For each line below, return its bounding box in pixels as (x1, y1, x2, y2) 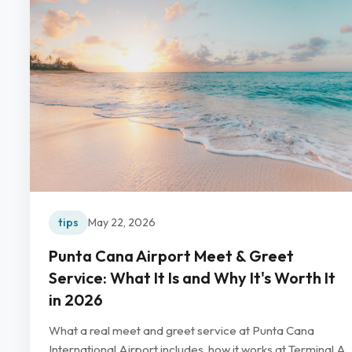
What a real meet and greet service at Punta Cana (49, 322, 314, 338)
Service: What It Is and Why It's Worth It (49, 267, 335, 288)
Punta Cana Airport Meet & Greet (49, 245, 294, 266)
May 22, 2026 (88, 214, 156, 229)
